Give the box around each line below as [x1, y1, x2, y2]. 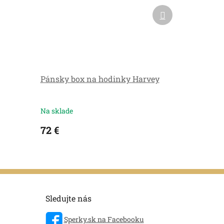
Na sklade [40, 105, 73, 115]
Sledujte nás [45, 193, 91, 204]
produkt [164, 14, 191, 24]
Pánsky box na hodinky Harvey [40, 73, 159, 84]
